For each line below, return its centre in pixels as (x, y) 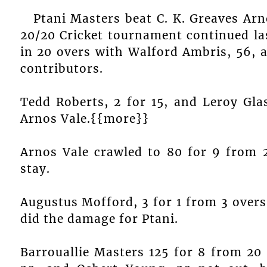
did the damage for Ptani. (99, 219)
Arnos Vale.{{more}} (84, 119)
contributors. (61, 69)
